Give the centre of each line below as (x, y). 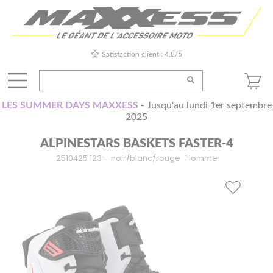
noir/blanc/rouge (145, 158)
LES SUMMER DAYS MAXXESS (70, 106)
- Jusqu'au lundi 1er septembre (205, 106)
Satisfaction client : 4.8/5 (142, 55)
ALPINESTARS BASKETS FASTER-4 (136, 144)
